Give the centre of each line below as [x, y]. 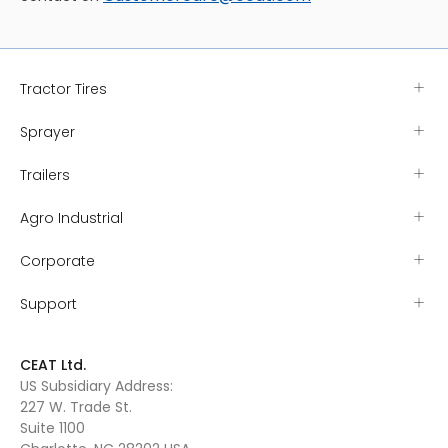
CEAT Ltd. [53, 365]
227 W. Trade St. [76, 407]
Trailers [45, 175]
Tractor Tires [63, 89]
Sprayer [47, 132]
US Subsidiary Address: [96, 386]
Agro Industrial [71, 218]
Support [48, 304]
